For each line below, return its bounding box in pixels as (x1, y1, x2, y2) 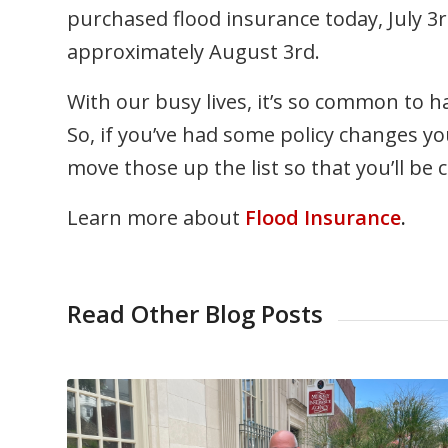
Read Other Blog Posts (67, 297, 323, 330)
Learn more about (67, 204, 245, 231)
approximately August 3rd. (67, 38, 320, 65)
